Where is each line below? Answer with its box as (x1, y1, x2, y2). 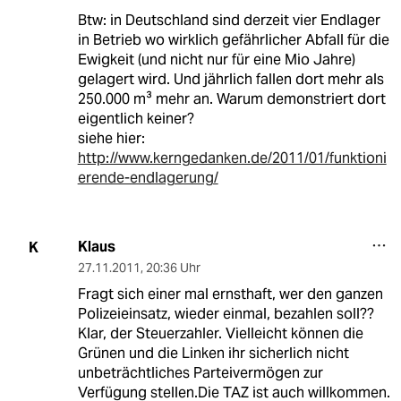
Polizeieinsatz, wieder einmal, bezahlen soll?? (77, 304, 374, 324)
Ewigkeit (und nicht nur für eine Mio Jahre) (77, 50, 355, 70)
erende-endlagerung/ (77, 168, 218, 188)
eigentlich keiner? (77, 109, 194, 129)
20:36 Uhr (145, 260, 200, 277)
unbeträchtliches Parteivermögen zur (77, 363, 323, 383)
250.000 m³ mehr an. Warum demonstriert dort (77, 90, 386, 109)
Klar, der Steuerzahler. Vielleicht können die (77, 324, 363, 344)
